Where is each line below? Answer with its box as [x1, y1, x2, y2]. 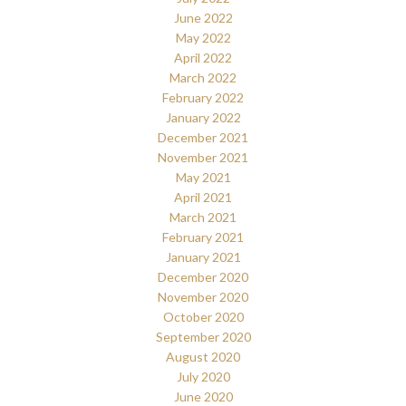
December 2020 [158, 269, 248, 285]
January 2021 [165, 249, 241, 266]
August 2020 [166, 349, 240, 365]
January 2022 [165, 110, 241, 126]
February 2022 [162, 90, 244, 106]
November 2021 [158, 150, 248, 166]
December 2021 [158, 130, 248, 146]
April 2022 [174, 50, 232, 66]
